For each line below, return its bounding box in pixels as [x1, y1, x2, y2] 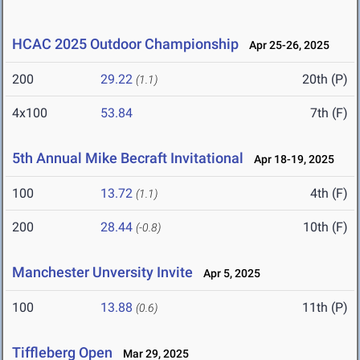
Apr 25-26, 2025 [242, 39, 329, 52]
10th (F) [303, 219, 348, 235]
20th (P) [302, 72, 348, 88]
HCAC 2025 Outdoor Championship [12, 35, 239, 53]
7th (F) [310, 105, 348, 121]
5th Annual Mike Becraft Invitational [12, 149, 243, 167]
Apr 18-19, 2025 [247, 153, 334, 166]
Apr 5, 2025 [196, 267, 260, 280]
